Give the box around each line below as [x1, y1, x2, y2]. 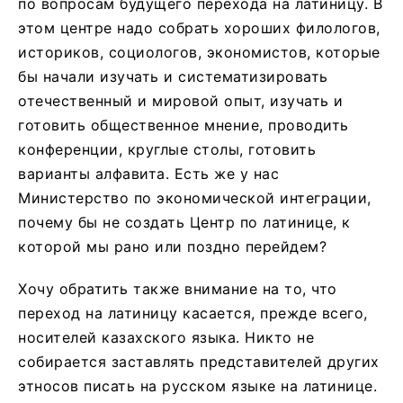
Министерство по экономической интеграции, [18, 188, 372, 207]
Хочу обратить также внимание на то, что [18, 279, 337, 298]
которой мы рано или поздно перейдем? [18, 237, 327, 255]
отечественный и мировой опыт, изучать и [18, 91, 344, 110]
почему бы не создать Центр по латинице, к [18, 212, 351, 231]
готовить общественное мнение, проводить [18, 115, 349, 134]
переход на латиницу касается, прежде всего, [18, 303, 368, 322]
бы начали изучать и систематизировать [18, 67, 328, 85]
